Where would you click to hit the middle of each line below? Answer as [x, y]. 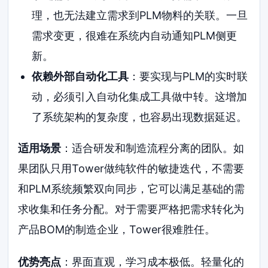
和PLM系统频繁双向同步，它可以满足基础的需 [132, 189]
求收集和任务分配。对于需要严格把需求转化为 [131, 209]
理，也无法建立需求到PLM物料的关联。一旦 [139, 16]
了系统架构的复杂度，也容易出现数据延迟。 [139, 117]
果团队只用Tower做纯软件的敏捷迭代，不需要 [131, 169]
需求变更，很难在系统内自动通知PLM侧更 [134, 36]
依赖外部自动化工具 [80, 77]
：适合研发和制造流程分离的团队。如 [153, 148]
